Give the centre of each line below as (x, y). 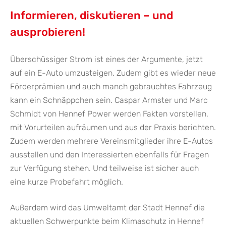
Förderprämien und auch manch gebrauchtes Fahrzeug (111, 87)
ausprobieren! (48, 32)
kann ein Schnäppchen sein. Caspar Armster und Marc (109, 100)
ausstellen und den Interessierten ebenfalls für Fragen (109, 155)
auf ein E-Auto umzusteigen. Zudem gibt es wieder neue (113, 73)
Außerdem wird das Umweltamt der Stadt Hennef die (107, 208)
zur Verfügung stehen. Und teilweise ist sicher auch (104, 168)
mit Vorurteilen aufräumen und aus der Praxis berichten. (113, 128)
